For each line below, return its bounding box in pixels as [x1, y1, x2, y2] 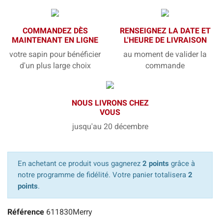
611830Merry [46, 207, 92, 217]
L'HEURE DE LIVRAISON [123, 35, 207, 45]
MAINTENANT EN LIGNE [12, 35, 98, 45]
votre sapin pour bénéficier [9, 50, 101, 59]
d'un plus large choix [19, 61, 91, 71]
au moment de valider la [123, 50, 207, 59]
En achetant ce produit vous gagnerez [18, 159, 142, 168]
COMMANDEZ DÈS [22, 26, 88, 36]
